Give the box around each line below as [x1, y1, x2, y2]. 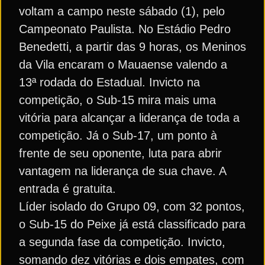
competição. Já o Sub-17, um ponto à [19, 129, 217, 142]
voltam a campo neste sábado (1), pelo [19, 5, 225, 18]
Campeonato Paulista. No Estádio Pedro [19, 22, 231, 35]
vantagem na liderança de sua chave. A [19, 164, 226, 177]
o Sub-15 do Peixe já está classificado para [19, 218, 245, 231]
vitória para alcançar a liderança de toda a [19, 111, 240, 124]
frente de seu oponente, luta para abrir [19, 147, 222, 160]
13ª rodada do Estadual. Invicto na [19, 76, 200, 89]
